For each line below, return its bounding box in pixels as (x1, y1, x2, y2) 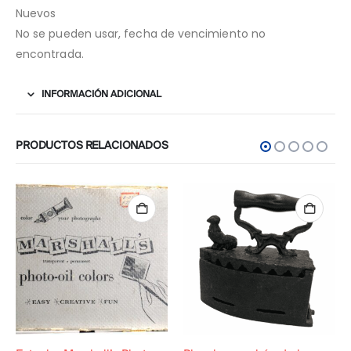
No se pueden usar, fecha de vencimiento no (16, 26, 266, 42)
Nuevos (16, 5, 56, 22)
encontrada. (16, 46, 84, 63)
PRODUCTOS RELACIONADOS (16, 140, 168, 153)
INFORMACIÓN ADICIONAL (42, 89, 161, 100)
